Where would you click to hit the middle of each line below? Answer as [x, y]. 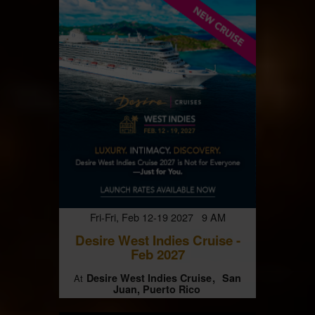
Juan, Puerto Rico [157, 289]
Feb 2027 [157, 254]
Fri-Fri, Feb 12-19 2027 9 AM [157, 217]
